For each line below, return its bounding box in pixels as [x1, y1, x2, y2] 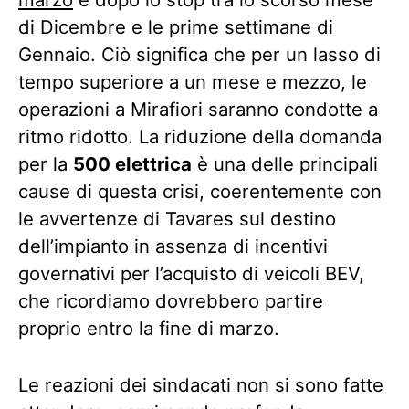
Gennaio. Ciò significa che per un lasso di [18, 43, 381, 67]
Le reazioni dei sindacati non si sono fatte [18, 373, 383, 397]
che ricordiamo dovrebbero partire [18, 289, 323, 313]
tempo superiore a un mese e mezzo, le [18, 70, 367, 94]
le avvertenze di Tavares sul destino [18, 207, 336, 231]
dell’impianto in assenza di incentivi [18, 235, 328, 258]
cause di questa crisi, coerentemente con [18, 180, 382, 204]
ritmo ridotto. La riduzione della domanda [18, 125, 382, 149]
